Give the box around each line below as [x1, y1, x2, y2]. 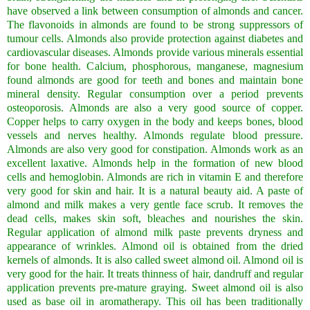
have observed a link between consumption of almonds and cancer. [7, 4, 303, 17]
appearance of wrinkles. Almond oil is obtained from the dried [7, 239, 303, 252]
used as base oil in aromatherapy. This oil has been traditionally [7, 295, 303, 307]
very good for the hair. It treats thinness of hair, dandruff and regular [7, 267, 303, 280]
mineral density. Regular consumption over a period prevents [7, 87, 303, 100]
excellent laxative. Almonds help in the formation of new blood [7, 156, 303, 169]
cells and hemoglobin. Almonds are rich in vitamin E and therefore [7, 170, 303, 183]
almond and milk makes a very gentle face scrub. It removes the [7, 198, 303, 210]
